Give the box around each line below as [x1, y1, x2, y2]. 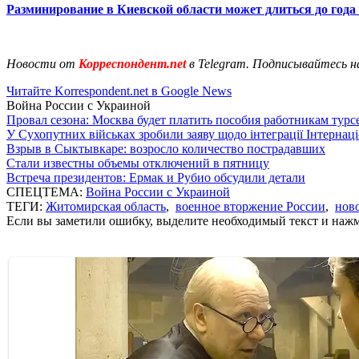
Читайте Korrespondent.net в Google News [6, 83, 232, 98]
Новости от [6, 56, 75, 71]
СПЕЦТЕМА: [6, 184, 86, 199]
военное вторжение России [175, 199, 325, 213]
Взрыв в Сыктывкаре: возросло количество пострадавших [6, 141, 325, 155]
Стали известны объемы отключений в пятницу [6, 155, 269, 170]
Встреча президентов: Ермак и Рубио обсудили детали [6, 170, 305, 184]
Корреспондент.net [75, 56, 189, 71]
